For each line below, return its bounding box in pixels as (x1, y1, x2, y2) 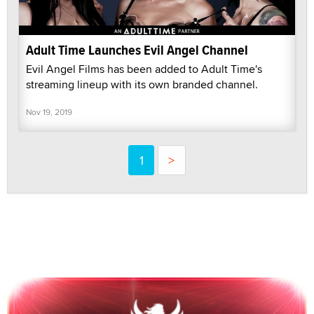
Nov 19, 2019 (26, 105, 72, 118)
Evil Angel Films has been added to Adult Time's (26, 60, 262, 77)
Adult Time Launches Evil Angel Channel (26, 39, 248, 60)
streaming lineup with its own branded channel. (26, 76, 258, 93)
